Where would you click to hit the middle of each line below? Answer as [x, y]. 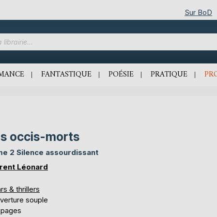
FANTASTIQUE [66, 75]
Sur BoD [199, 12]
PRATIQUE [169, 75]
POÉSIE [121, 75]
